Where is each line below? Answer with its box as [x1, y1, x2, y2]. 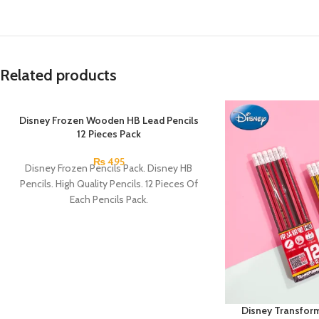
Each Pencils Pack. [69, 193, 148, 206]
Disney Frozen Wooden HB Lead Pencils [19, 114, 199, 127]
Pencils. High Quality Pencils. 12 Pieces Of [19, 177, 198, 190]
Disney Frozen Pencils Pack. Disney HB [25, 162, 193, 174]
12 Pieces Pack [76, 127, 141, 140]
